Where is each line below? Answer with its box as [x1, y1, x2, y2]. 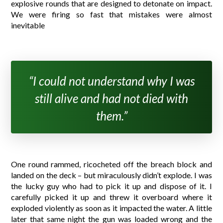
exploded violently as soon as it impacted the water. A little [11, 203, 212, 213]
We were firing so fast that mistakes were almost [11, 9, 212, 19]
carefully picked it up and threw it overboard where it [11, 192, 212, 202]
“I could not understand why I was [28, 73, 195, 88]
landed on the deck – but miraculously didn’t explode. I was [11, 170, 212, 180]
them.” [96, 108, 127, 123]
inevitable [11, 20, 45, 30]
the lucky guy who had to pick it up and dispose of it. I [11, 181, 212, 191]
